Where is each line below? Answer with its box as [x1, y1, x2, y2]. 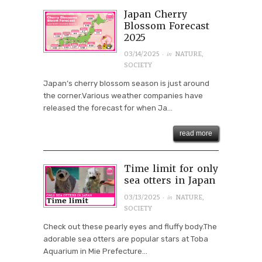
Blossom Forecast [123, 19, 209, 32]
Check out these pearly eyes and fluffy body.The [43, 222, 217, 231]
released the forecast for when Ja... [43, 104, 173, 113]
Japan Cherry [123, 8, 187, 20]
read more [180, 129, 212, 138]
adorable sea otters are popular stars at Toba [43, 234, 208, 243]
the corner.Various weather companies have [43, 91, 203, 101]
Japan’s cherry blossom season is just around [43, 79, 209, 88]
